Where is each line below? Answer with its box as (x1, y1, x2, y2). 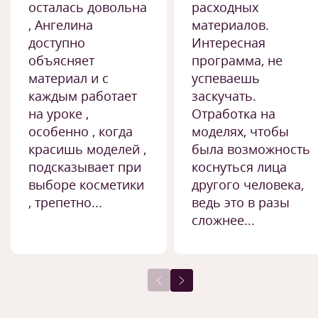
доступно (28, 34, 85, 51)
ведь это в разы (192, 194, 290, 211)
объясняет (28, 52, 94, 69)
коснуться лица (192, 158, 287, 175)
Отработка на (192, 105, 275, 122)
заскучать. (192, 87, 256, 104)
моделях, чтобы (192, 123, 289, 140)
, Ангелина (28, 16, 93, 33)
